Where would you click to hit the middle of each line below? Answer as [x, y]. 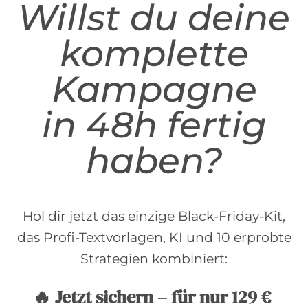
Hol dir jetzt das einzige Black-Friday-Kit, [154, 216]
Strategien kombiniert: [154, 258]
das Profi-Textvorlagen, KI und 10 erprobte [154, 237]
